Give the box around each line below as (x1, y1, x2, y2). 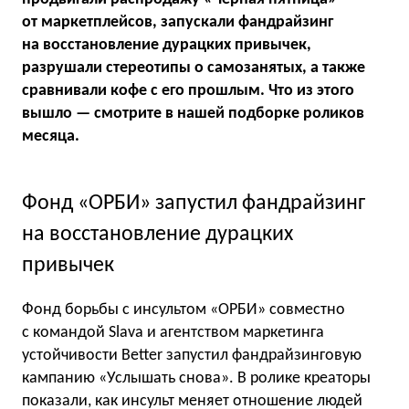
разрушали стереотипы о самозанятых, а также (22, 59, 365, 77)
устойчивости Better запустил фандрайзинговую (22, 347, 362, 365)
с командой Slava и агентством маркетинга (22, 324, 324, 342)
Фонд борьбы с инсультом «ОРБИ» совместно (22, 301, 345, 320)
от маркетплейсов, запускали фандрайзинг (22, 14, 333, 31)
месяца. (22, 128, 79, 145)
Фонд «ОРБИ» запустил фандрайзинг (22, 192, 365, 215)
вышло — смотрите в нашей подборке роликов (22, 105, 364, 122)
